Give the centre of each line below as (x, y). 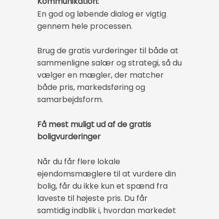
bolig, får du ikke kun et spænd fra (102, 186)
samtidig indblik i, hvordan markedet (107, 211)
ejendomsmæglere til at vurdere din (107, 174)
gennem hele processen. (85, 26)
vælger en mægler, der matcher (100, 75)
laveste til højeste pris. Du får (92, 198)
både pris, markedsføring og (91, 87)
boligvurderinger (69, 137)
